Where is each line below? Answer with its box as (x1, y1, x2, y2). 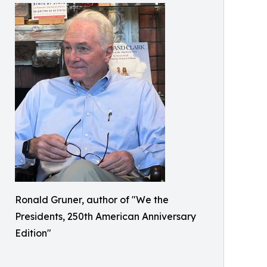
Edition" (15, 227, 51, 239)
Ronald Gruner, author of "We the (15, 194, 169, 206)
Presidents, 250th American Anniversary (15, 210, 196, 222)
